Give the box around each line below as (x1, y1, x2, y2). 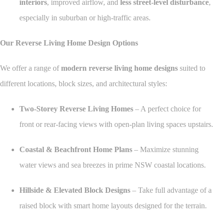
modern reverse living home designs (61, 64, 178, 73)
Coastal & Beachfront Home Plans (19, 145, 132, 154)
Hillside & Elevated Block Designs (19, 186, 130, 195)
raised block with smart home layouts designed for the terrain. (19, 201, 207, 210)
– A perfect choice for (133, 105, 201, 113)
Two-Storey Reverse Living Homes (19, 105, 133, 113)
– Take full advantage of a (130, 186, 212, 195)
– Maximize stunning (132, 145, 199, 154)
